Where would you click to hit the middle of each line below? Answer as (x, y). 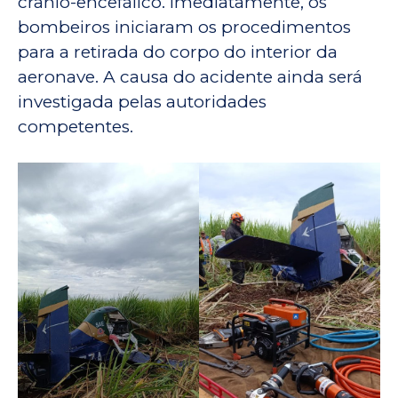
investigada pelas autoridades (142, 102)
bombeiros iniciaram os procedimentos (184, 28)
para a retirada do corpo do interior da (178, 52)
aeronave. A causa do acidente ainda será (190, 77)
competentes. (76, 127)
